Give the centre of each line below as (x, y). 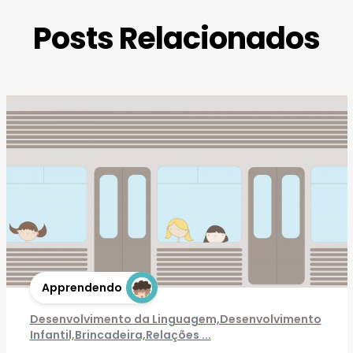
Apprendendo (82, 287)
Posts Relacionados (176, 38)
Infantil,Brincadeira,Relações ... (120, 334)
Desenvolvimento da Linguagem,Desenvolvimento (175, 319)
